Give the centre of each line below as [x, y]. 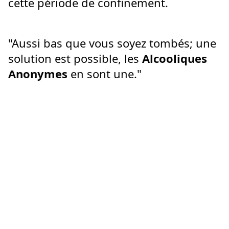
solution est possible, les [75, 58]
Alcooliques [175, 58]
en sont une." [106, 74]
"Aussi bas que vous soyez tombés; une [112, 43]
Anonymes [39, 74]
